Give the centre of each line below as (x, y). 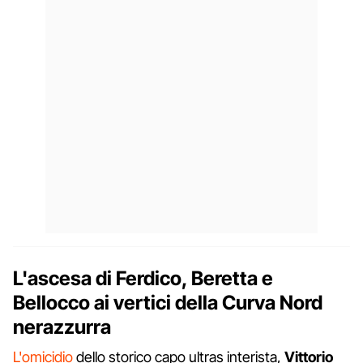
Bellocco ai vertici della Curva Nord (168, 302)
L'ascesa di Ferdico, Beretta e (143, 278)
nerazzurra (62, 327)
